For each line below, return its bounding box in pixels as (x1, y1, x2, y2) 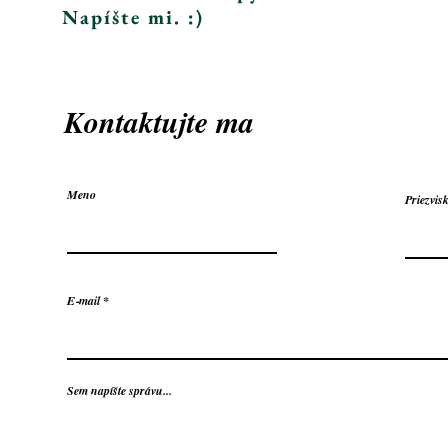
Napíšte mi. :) (62, 3, 204, 30)
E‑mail (67, 291, 100, 309)
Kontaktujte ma (64, 100, 254, 143)
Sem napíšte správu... (67, 381, 172, 399)
